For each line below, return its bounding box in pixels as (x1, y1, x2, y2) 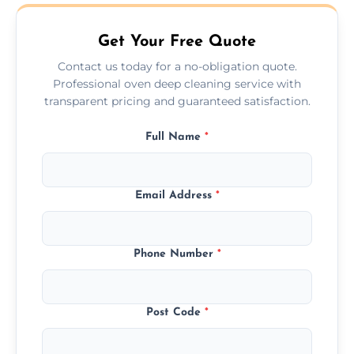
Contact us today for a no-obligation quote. (57, 58, 297, 73)
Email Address (134, 189, 216, 201)
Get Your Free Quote (98, 33, 256, 50)
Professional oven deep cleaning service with (53, 76, 301, 91)
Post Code (145, 306, 205, 318)
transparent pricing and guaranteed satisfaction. (43, 93, 311, 108)
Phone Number (133, 247, 217, 260)
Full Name (145, 130, 205, 143)
